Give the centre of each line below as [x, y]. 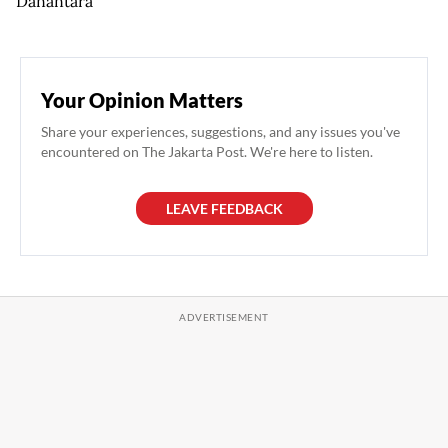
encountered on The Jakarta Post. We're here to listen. [207, 152]
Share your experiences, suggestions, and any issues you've [220, 132]
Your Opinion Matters [142, 100]
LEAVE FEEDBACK [224, 209]
